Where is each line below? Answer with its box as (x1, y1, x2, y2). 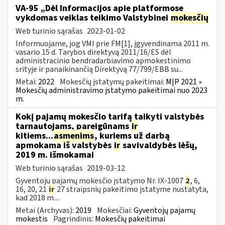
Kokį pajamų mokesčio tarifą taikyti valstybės (16, 110, 204, 123)
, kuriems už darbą (94, 129, 170, 142)
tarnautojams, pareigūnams (16, 120, 131, 133)
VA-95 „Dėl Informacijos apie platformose (16, 2, 183, 15)
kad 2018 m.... (16, 192, 60, 203)
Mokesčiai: (97, 204, 134, 216)
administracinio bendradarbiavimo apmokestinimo (16, 55, 191, 66)
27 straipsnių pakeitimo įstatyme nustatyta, (55, 183, 208, 195)
